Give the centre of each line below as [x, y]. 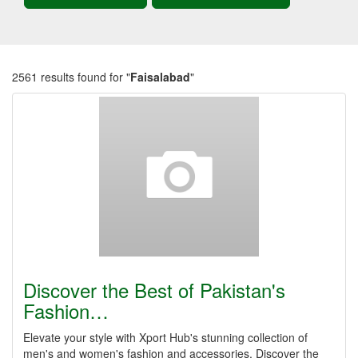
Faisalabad [160, 77]
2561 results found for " [71, 77]
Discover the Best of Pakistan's [154, 290]
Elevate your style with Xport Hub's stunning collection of [165, 337]
